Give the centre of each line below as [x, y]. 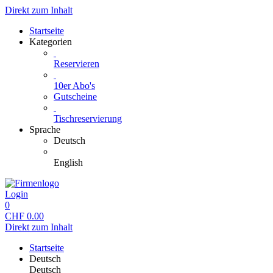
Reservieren [76, 64]
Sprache [45, 129]
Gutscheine [75, 97]
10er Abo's [74, 86]
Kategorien [51, 42]
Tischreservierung [88, 119]
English [68, 162]
